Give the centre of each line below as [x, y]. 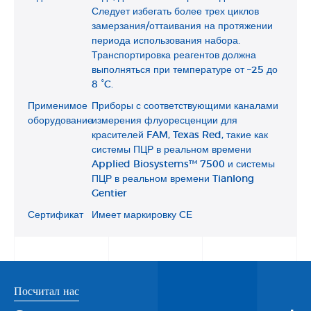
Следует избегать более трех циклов [175, 11]
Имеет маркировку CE [142, 215]
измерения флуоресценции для [165, 120]
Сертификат [56, 215]
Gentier [109, 193]
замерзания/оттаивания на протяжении [182, 26]
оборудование [60, 120]
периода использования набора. [166, 41]
